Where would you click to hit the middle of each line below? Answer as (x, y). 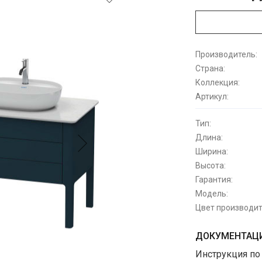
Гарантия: (214, 180)
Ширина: (212, 151)
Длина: (209, 137)
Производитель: (226, 54)
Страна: (210, 68)
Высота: (211, 166)
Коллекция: (218, 82)
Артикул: (212, 96)
